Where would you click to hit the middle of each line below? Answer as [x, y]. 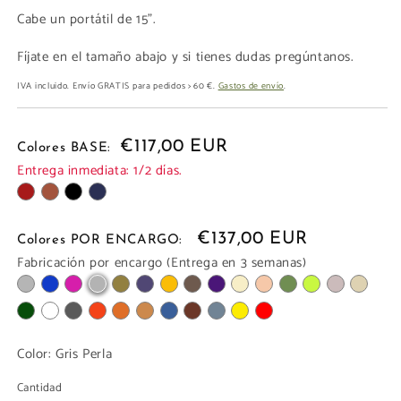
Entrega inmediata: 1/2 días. [100, 171]
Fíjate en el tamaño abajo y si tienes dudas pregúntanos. [186, 57]
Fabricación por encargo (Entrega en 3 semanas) [162, 262]
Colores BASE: [67, 148]
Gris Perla [84, 354]
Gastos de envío [251, 86]
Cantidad [40, 388]
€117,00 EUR [174, 147]
